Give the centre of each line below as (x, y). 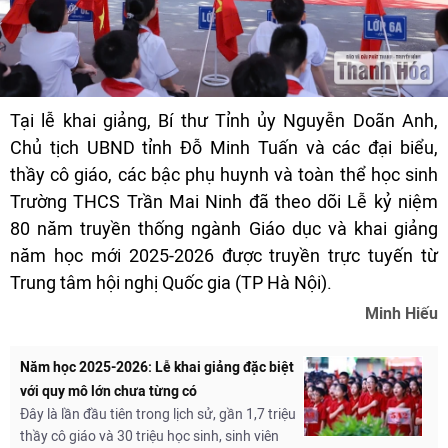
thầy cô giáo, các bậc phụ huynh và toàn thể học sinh (224, 175)
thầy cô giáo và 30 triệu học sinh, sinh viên (149, 437)
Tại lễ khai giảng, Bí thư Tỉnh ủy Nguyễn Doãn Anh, (224, 121)
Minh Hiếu (401, 314)
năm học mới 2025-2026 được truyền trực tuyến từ (224, 256)
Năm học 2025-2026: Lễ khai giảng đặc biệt (157, 368)
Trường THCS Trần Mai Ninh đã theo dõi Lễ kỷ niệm (224, 202)
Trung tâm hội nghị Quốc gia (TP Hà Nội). (171, 283)
